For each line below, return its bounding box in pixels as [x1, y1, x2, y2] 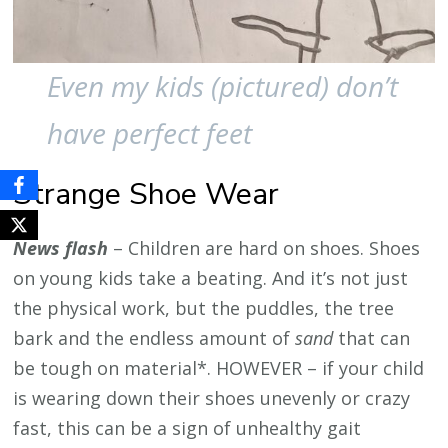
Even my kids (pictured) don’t [47, 67, 399, 106]
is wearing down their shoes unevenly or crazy [13, 386, 411, 411]
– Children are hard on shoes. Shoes [108, 236, 421, 261]
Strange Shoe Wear [13, 174, 280, 216]
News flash [13, 236, 109, 261]
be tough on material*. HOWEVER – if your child [13, 356, 425, 381]
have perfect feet [47, 114, 253, 153]
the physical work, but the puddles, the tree [13, 296, 395, 321]
